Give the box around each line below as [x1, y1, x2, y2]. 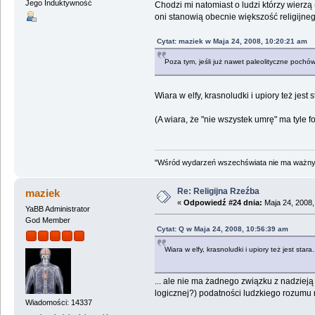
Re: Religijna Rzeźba [176, 186, 259, 197]
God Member [25, 216, 70, 225]
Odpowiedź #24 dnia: [183, 198, 262, 207]
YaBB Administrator [25, 205, 90, 214]
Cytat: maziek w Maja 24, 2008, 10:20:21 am [156, 37, 307, 45]
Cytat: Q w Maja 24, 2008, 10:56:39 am [156, 225, 288, 233]
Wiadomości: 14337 [25, 297, 92, 307]
